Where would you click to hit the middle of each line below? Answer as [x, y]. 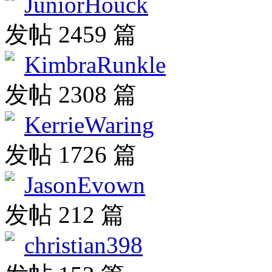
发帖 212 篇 [65, 215]
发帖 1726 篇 [71, 155]
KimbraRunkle [95, 65]
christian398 [83, 245]
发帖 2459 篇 [71, 35]
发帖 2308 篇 [71, 95]
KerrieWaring [89, 125]
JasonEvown [85, 185]
